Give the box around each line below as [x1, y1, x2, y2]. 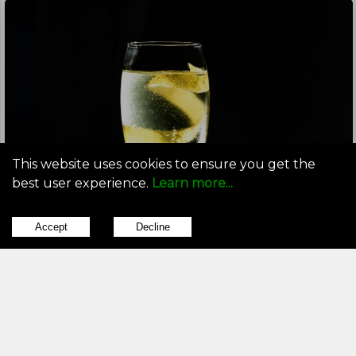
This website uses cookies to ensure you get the [12, 157, 315, 172]
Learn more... [152, 176, 233, 191]
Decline [135, 221, 170, 233]
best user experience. [12, 176, 152, 191]
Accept [34, 221, 68, 233]
